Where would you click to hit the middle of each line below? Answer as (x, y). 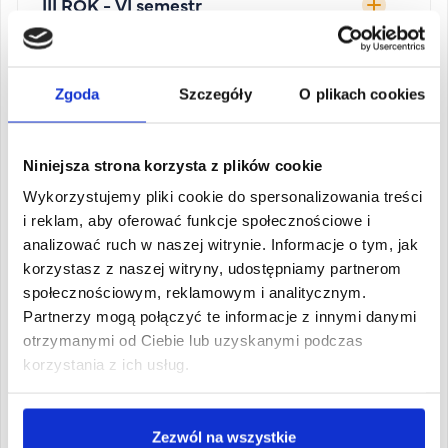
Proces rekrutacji (131, 128)
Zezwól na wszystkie (224, 436)
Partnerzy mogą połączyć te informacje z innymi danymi (220, 316)
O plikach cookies (362, 93)
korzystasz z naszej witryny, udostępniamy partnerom (212, 268)
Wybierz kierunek (144, 279)
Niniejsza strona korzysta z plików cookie (173, 164)
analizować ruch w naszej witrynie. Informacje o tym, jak (220, 244)
